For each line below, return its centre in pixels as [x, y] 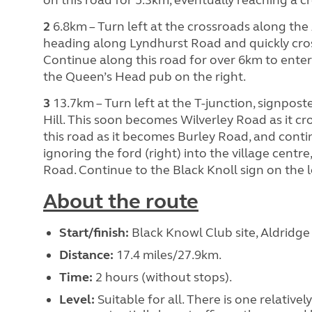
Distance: [87, 255]
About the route [121, 201]
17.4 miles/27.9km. [169, 255]
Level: [78, 299]
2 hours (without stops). [163, 277]
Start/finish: [95, 232]
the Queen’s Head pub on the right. [144, 76]
